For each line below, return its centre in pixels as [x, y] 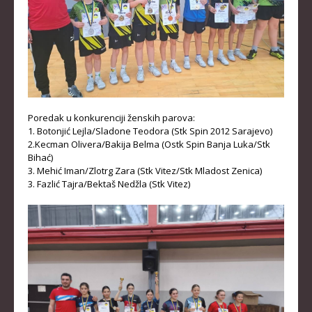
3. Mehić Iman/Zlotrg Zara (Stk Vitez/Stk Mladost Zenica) [145, 170]
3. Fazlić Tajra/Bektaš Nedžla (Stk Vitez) [109, 184]
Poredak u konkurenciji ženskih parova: [111, 117]
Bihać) [40, 157]
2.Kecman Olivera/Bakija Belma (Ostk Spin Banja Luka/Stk [149, 144]
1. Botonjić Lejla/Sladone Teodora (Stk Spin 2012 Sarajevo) [150, 131]
